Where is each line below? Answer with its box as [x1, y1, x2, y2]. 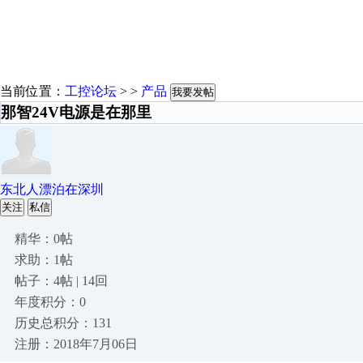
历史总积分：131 [15, 316, 112, 330]
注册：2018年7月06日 [15, 337, 138, 351]
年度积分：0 [15, 295, 86, 309]
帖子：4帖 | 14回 [15, 274, 108, 288]
